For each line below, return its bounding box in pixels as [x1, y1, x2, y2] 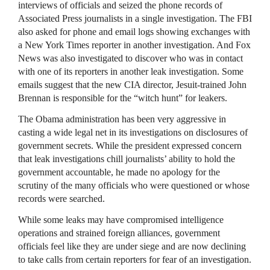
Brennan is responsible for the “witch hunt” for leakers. [18, 93, 227, 103]
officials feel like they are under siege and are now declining [18, 241, 246, 251]
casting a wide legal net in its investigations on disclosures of [18, 127, 248, 137]
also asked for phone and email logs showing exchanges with [18, 27, 250, 37]
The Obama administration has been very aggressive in [18, 114, 226, 124]
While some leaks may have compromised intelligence [18, 215, 224, 225]
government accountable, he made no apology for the [18, 167, 220, 177]
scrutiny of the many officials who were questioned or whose [18, 180, 250, 190]
